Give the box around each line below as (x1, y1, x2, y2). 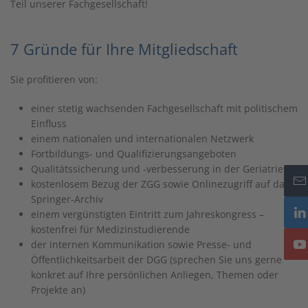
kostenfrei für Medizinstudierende (31, 223, 190, 236)
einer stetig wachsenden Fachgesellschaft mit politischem (31, 102, 298, 115)
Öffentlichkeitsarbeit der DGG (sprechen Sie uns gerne (31, 253, 282, 266)
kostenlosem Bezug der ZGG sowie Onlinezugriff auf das (31, 177, 289, 190)
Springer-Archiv (31, 192, 103, 206)
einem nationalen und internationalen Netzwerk (31, 132, 254, 145)
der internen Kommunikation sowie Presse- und (31, 238, 252, 251)
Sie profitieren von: (10, 73, 98, 86)
